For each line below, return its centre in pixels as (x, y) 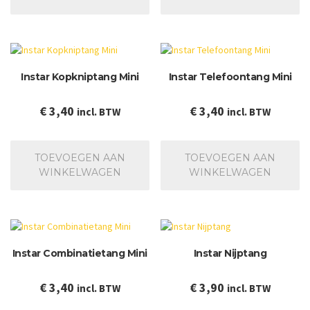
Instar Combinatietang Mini (80, 254)
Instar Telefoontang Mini (230, 77)
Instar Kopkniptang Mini (80, 77)
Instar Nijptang (230, 254)
